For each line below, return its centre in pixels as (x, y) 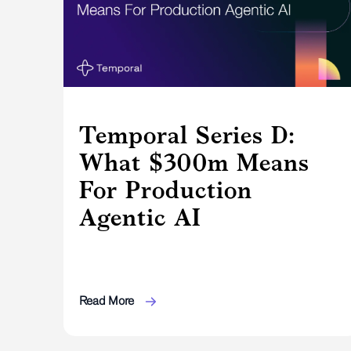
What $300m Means (194, 162)
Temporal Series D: (187, 134)
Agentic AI (140, 217)
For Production (165, 189)
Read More (108, 300)
